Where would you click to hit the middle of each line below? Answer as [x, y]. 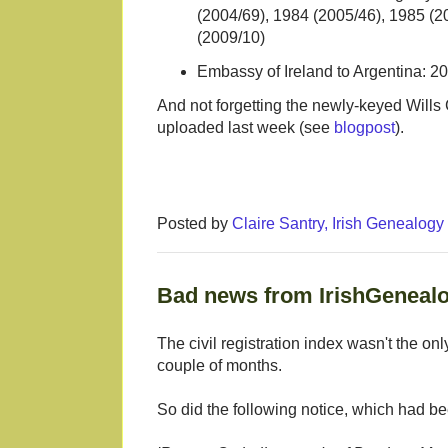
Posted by [194, 224]
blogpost [364, 128]
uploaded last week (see [245, 128]
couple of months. [219, 366]
